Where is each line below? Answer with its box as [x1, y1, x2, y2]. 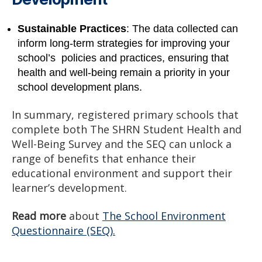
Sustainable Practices [18, 22, 126, 35]
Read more [12, 208, 66, 223]
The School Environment [102, 208, 226, 223]
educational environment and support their [12, 166, 232, 181]
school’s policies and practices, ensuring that [18, 51, 229, 64]
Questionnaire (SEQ [12, 223, 110, 237]
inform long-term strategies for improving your [18, 37, 230, 49]
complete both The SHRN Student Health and [12, 122, 242, 137]
